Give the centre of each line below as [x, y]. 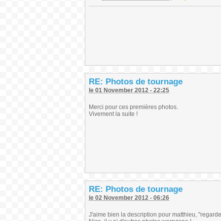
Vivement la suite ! [113, 114]
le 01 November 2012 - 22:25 [129, 90]
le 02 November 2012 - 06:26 [129, 198]
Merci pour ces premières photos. [133, 107]
